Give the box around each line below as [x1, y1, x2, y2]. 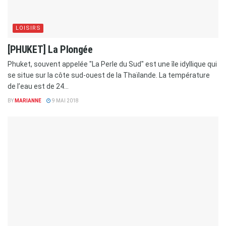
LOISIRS [16, 25, 41, 32]
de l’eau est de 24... [8, 82, 69, 91]
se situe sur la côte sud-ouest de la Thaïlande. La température [8, 71, 210, 80]
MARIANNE [15, 98, 41, 104]
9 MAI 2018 [51, 98, 79, 104]
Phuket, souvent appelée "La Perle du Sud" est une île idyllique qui [8, 60, 217, 69]
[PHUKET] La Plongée [8, 43, 93, 56]
